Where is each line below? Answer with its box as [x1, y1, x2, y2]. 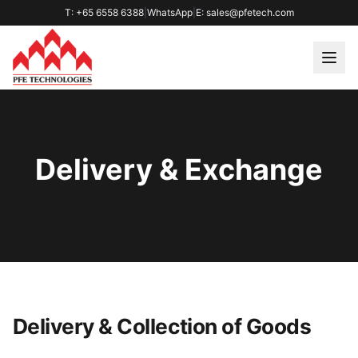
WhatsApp [146, 6, 193, 18]
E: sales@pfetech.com [195, 6, 294, 18]
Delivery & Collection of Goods [13, 313, 312, 339]
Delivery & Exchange [35, 152, 323, 187]
